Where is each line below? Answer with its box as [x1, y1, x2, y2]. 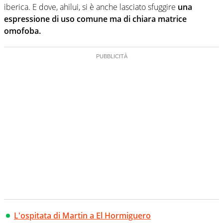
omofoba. [4, 25, 41, 37]
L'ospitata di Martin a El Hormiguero [14, 210, 151, 222]
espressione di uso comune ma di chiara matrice [4, 13, 187, 25]
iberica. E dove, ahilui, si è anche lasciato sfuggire [4, 1, 178, 13]
